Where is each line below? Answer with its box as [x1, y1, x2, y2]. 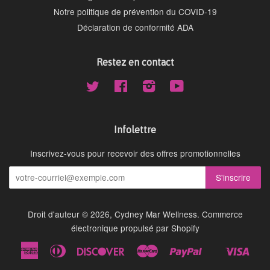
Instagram [155, 79, 193, 92]
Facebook [128, 79, 165, 92]
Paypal [202, 241, 228, 254]
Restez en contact [96, 56, 174, 67]
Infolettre [114, 124, 156, 135]
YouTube [184, 79, 217, 92]
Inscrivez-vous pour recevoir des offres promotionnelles [30, 146, 240, 159]
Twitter [99, 79, 124, 92]
